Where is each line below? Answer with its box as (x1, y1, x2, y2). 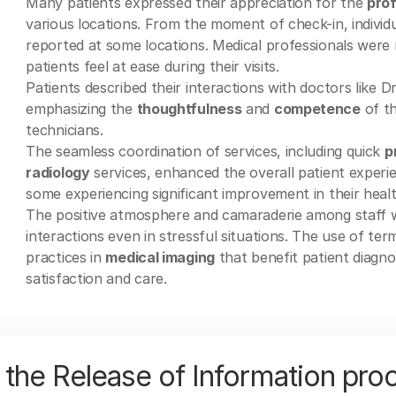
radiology (26, 164, 90, 181)
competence (273, 100, 361, 118)
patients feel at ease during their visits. (26, 57, 279, 75)
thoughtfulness (136, 100, 242, 118)
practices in (26, 248, 106, 266)
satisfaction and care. (26, 270, 167, 287)
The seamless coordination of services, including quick (26, 142, 385, 160)
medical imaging (105, 248, 215, 266)
